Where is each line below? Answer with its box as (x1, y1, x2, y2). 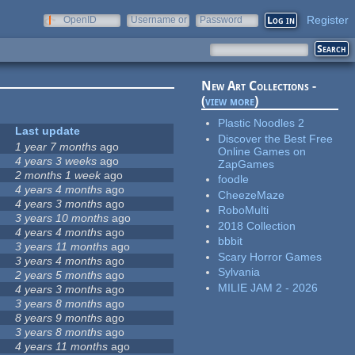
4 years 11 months (15, 340, 109, 353)
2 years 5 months (15, 269, 103, 282)
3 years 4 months (15, 254, 103, 268)
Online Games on (218, 144, 307, 158)
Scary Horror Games (218, 250, 323, 263)
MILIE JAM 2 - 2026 (218, 281, 319, 294)
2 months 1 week (15, 169, 101, 182)
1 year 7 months (15, 140, 97, 154)
